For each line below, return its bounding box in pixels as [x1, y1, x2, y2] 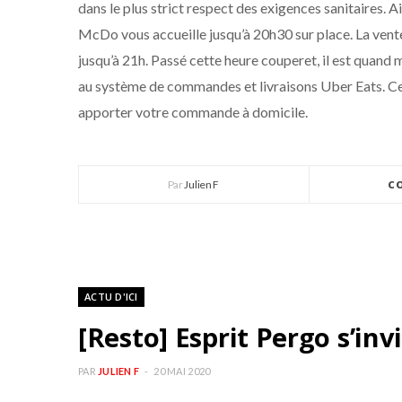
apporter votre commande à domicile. [78, 103, 308, 120]
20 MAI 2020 [153, 365, 211, 377]
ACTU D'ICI [84, 290, 138, 303]
